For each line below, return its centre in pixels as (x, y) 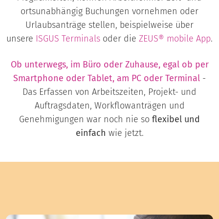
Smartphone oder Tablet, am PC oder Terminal (107, 78)
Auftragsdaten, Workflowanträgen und (109, 106)
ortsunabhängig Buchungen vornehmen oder (109, 11)
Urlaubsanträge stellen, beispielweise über (109, 25)
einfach (91, 133)
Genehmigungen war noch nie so (86, 120)
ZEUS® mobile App (175, 39)
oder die (120, 39)
